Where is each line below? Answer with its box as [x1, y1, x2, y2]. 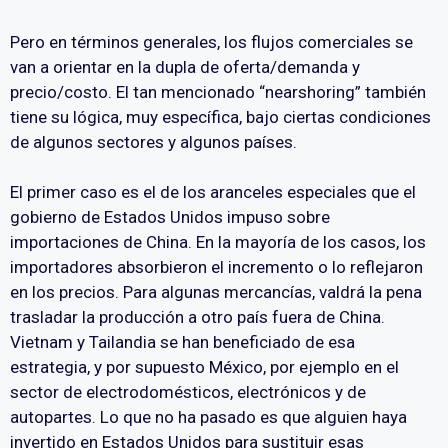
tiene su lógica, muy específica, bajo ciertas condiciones [10, 106, 431, 127]
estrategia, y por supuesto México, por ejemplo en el [10, 357, 399, 378]
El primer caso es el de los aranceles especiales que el [10, 182, 416, 203]
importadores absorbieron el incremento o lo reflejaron [10, 257, 423, 278]
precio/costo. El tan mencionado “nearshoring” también [10, 81, 426, 102]
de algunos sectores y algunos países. [10, 131, 297, 152]
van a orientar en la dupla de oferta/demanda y [10, 56, 360, 77]
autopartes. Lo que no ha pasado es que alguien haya [10, 407, 407, 428]
